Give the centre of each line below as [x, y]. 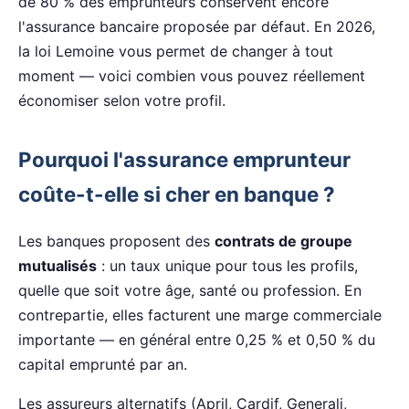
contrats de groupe [283, 241]
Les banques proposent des [116, 241]
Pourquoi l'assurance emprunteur [184, 160]
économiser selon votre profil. [122, 101]
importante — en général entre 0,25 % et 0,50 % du [197, 340]
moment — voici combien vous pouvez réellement [192, 76]
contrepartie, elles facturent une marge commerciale [200, 315]
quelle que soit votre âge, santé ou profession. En [190, 291]
